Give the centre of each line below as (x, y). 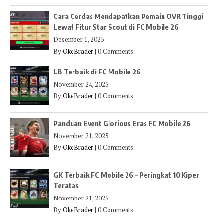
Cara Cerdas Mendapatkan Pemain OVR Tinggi (128, 16)
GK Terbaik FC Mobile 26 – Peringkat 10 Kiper (126, 174)
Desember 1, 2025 (79, 39)
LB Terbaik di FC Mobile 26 (97, 71)
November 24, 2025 (81, 84)
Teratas (66, 185)
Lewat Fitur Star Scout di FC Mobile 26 (116, 27)
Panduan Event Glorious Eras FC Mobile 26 (122, 123)
